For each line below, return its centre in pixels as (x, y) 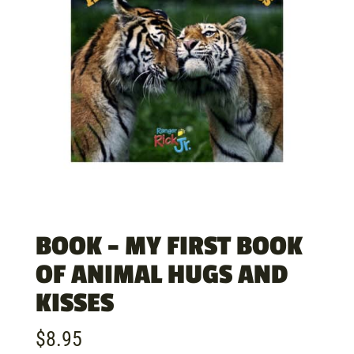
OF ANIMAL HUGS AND (162, 275)
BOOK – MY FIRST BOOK (169, 246)
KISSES (74, 303)
